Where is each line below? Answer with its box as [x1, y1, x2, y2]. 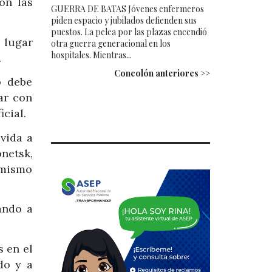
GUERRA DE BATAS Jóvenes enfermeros [50, 2, 204, 15]
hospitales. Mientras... [50, 49, 132, 61]
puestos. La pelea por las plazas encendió [50, 25, 207, 38]
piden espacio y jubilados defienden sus [50, 14, 197, 26]
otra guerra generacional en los [50, 37, 171, 49]
